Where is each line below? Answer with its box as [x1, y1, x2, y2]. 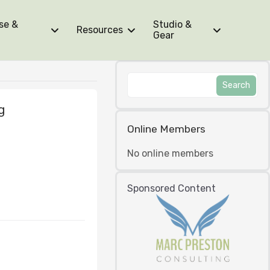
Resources [77, 24, 124, 36]
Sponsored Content [127, 183, 216, 194]
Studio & [153, 19, 192, 30]
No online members [127, 148, 214, 159]
